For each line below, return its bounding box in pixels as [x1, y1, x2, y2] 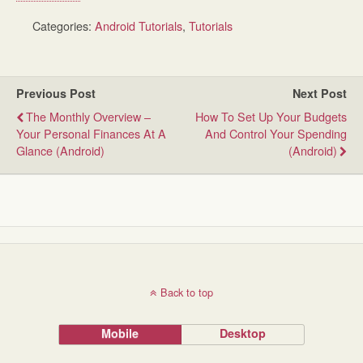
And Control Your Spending [205, 125, 347, 143]
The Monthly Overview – [26, 108, 151, 126]
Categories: [32, 17, 95, 35]
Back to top [160, 284, 213, 301]
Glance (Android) [16, 142, 105, 160]
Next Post [293, 85, 347, 102]
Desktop [220, 325, 267, 342]
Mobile [101, 325, 139, 342]
